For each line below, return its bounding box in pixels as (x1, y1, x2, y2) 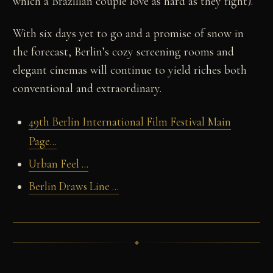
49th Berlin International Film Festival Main (28, 115, 231, 129)
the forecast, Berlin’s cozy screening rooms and (13, 44, 235, 60)
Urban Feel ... (28, 157, 88, 171)
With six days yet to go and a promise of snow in (13, 26, 244, 41)
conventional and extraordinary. (13, 81, 162, 96)
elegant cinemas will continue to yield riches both (13, 63, 247, 78)
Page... (28, 135, 57, 149)
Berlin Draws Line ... (28, 180, 119, 194)
